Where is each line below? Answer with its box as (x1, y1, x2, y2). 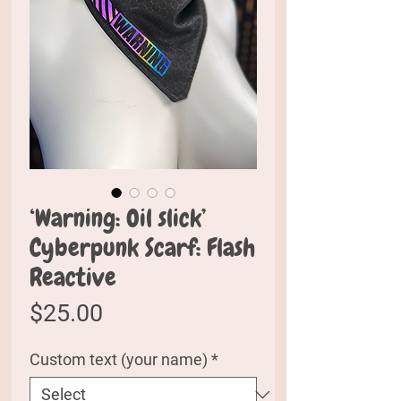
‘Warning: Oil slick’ (30, 202, 207, 234)
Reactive (30, 261, 116, 293)
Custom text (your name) (30, 350, 208, 369)
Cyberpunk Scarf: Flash (30, 232, 255, 263)
